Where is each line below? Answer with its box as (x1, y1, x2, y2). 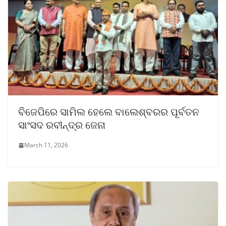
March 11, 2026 (24, 141, 68, 150)
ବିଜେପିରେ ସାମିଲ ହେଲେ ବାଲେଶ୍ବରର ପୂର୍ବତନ (18, 105, 199, 119)
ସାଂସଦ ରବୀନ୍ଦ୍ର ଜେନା (18, 118, 105, 132)
